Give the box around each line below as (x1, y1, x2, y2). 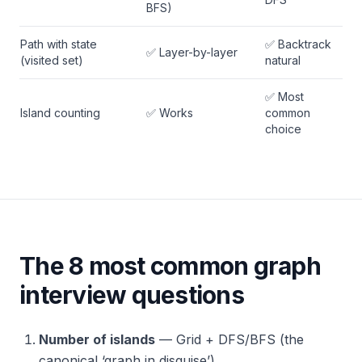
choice (265, 122, 301, 136)
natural (265, 53, 301, 67)
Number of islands (39, 331, 155, 347)
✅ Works (146, 106, 193, 120)
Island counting (20, 106, 100, 120)
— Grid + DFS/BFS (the (155, 331, 304, 347)
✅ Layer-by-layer (146, 45, 238, 59)
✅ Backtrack (265, 37, 331, 51)
